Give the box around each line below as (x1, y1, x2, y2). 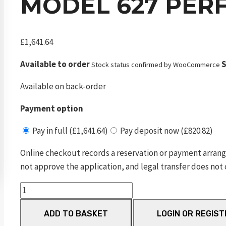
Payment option (20, 102, 83, 114)
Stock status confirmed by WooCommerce (91, 60, 220, 69)
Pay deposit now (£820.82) (119, 125, 213, 136)
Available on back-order (20, 80, 106, 92)
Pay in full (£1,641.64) (31, 125, 108, 136)
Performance (20, 209, 67, 221)
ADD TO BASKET (44, 208, 108, 218)
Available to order (20, 58, 90, 70)
